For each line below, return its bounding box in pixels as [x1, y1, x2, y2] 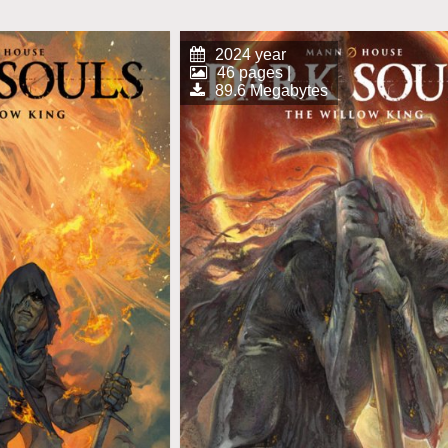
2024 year [214, 46, 286, 64]
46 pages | [216, 64, 291, 82]
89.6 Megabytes [214, 82, 328, 100]
